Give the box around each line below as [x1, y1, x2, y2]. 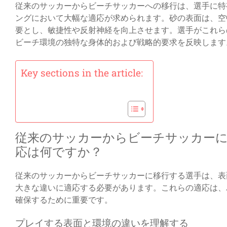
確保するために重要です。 [15, 194, 112, 205]
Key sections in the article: [21, 66, 143, 80]
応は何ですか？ [15, 143, 102, 161]
